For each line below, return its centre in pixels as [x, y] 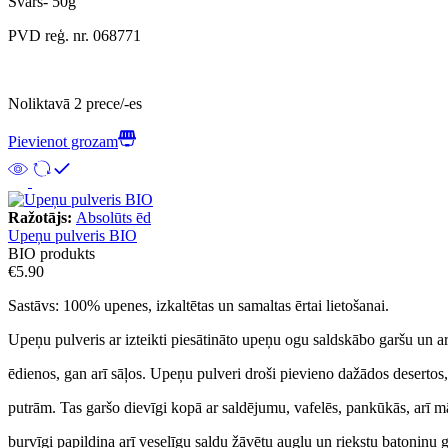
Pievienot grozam [63, 141]
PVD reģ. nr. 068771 [74, 35]
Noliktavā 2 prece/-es [75, 103]
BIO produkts [51, 253]
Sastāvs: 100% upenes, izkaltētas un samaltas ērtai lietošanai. [198, 305]
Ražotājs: [42, 217]
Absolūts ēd [113, 217]
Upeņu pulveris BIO [72, 235]
